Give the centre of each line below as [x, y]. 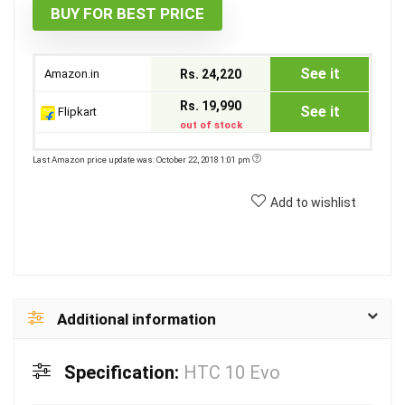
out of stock [211, 125]
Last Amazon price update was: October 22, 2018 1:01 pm [142, 160]
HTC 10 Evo [232, 372]
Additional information [137, 319]
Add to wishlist [313, 202]
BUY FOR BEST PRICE [127, 14]
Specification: [124, 372]
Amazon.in [71, 74]
